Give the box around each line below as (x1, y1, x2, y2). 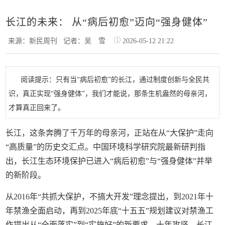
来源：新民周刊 (8, 37, 64, 45)
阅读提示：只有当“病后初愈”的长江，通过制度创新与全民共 (21, 76, 210, 83)
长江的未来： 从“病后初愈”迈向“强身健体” (6, 17, 208, 28)
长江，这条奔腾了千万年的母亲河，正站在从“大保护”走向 (6, 129, 214, 137)
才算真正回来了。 (9, 104, 65, 111)
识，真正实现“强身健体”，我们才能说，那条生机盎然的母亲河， (9, 90, 212, 97)
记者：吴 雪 (63, 37, 110, 45)
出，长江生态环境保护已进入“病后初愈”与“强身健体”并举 (6, 157, 213, 165)
